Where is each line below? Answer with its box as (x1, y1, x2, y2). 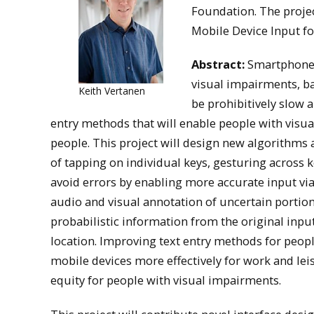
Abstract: (191, 56, 245, 73)
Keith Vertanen (78, 84, 145, 98)
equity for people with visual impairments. (50, 272, 281, 289)
